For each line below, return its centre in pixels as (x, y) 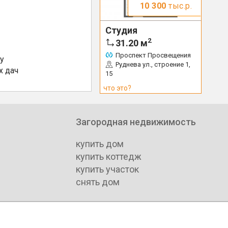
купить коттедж (109, 156)
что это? (117, 88)
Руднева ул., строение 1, (153, 64)
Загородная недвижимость (136, 122)
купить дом (100, 144)
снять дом (98, 182)
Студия (121, 30)
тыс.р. (179, 6)
